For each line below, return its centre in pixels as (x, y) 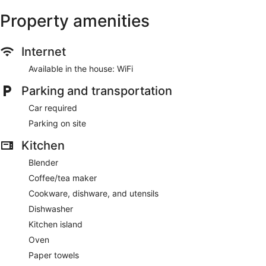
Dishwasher (51, 208)
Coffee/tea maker (63, 178)
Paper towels (54, 255)
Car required (53, 107)
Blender (43, 162)
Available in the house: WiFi (81, 68)
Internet (44, 51)
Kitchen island (56, 224)
